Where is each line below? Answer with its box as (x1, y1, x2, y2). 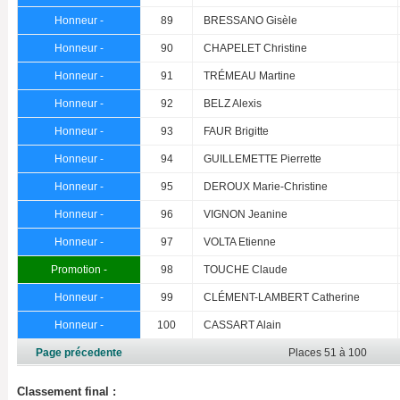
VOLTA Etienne (204, 235, 276, 248)
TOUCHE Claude (204, 262, 287, 276)
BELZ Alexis (204, 96, 262, 110)
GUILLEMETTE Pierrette (204, 152, 321, 165)
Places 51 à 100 (288, 346, 367, 359)
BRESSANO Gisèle (204, 13, 297, 27)
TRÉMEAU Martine (204, 69, 296, 82)
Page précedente (35, 346, 122, 359)
